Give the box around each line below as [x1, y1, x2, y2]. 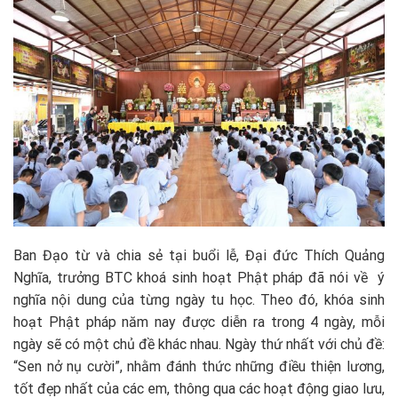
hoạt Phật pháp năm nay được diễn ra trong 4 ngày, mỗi [13, 314, 385, 331]
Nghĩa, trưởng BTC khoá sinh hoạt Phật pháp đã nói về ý [13, 269, 385, 287]
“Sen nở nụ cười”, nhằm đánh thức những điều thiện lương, [13, 358, 385, 376]
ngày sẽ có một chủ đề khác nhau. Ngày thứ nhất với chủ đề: [13, 336, 385, 354]
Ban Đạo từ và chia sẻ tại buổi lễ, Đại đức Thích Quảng [13, 247, 385, 265]
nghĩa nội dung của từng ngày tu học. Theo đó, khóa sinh [13, 291, 385, 309]
